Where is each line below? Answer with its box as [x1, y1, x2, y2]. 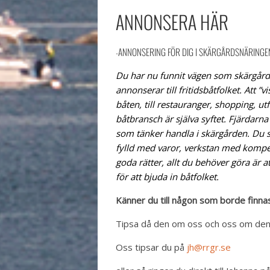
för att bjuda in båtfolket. [116, 171, 219, 183]
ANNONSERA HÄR [116, 8, 228, 36]
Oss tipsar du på [116, 241, 187, 254]
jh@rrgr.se [187, 241, 231, 254]
